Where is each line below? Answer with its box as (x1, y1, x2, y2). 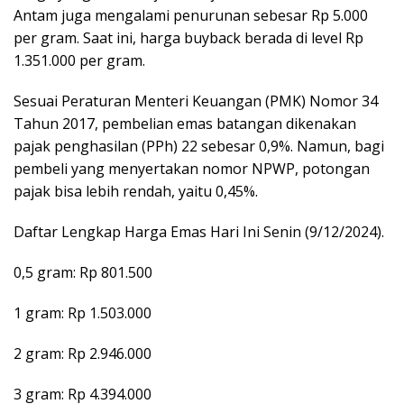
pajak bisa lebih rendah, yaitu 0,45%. (14, 181, 258, 202)
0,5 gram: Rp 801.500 (14, 262, 152, 283)
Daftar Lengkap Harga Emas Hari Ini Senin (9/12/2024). (14, 222, 384, 243)
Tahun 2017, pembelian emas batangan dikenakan (14, 114, 356, 134)
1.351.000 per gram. (14, 50, 145, 71)
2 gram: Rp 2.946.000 (14, 344, 151, 364)
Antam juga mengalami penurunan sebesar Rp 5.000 (14, 5, 368, 26)
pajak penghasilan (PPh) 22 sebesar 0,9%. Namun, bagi (14, 136, 384, 157)
